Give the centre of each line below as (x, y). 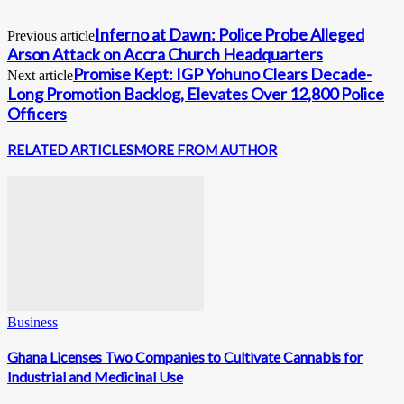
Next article (40, 75)
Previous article (51, 35)
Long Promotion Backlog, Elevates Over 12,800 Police (196, 93)
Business (32, 322)
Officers (37, 113)
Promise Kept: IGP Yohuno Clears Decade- (222, 73)
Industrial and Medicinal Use (95, 377)
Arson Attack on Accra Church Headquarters (165, 54)
